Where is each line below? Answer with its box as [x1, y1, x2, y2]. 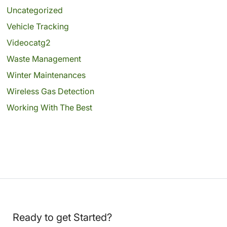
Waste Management [6, 53, 81, 64]
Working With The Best [6, 102, 92, 112]
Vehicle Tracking [6, 21, 69, 31]
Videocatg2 [6, 37, 51, 48]
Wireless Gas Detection [6, 86, 94, 96]
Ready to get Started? [13, 211, 112, 223]
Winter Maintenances [6, 69, 86, 80]
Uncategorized [6, 5, 63, 15]
